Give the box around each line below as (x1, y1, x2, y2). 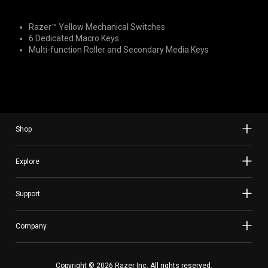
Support (16, 189, 40, 198)
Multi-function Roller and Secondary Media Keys (29, 45, 209, 54)
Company (16, 222, 47, 231)
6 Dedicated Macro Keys (29, 33, 119, 43)
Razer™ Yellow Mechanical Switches (29, 22, 165, 32)
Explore (16, 157, 39, 166)
